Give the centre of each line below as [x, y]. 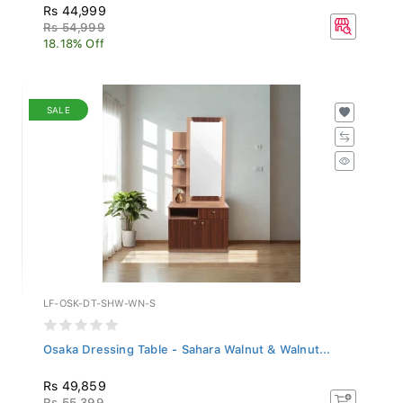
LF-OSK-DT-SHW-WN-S [100, 299]
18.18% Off [74, 39]
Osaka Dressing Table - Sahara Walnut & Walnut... [187, 345]
